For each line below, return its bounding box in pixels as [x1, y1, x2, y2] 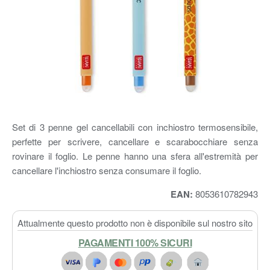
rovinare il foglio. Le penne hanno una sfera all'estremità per [12, 149, 258, 162]
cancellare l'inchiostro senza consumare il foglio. [12, 163, 201, 177]
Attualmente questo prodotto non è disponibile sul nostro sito [17, 216, 253, 229]
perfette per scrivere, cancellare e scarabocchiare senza [12, 134, 258, 148]
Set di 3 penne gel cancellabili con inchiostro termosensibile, [12, 120, 258, 133]
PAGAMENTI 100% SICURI [78, 235, 192, 250]
